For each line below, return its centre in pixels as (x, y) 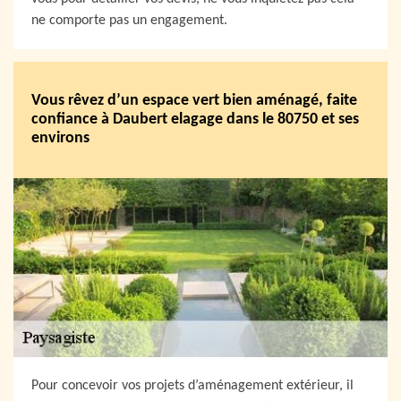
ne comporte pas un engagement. (129, 20)
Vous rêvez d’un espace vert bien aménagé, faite (194, 101)
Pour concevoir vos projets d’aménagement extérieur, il (192, 385)
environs (60, 139)
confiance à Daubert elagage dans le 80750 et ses (195, 120)
